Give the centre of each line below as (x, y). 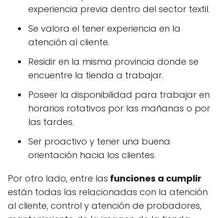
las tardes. (51, 122)
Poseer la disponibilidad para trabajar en (119, 94)
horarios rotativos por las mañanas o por (119, 108)
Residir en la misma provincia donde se (113, 61)
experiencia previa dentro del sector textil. (119, 9)
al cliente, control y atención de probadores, (105, 205)
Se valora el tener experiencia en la (104, 28)
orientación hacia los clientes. (92, 155)
